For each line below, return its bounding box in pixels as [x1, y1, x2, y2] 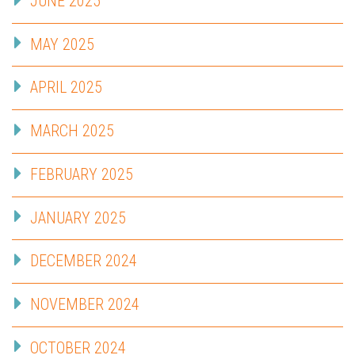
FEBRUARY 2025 [30, 164, 133, 184]
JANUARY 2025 [30, 208, 126, 227]
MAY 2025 [30, 34, 94, 54]
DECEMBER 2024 [30, 251, 137, 271]
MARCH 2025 [30, 121, 114, 141]
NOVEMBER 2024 [30, 295, 139, 315]
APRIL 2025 [30, 78, 102, 97]
